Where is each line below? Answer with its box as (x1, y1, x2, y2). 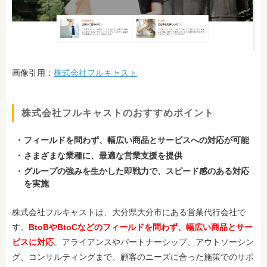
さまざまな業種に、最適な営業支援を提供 (24, 150, 182, 160)
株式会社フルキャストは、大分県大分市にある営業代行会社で (12, 207, 246, 217)
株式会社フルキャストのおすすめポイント (21, 107, 214, 118)
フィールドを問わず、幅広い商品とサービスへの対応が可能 (24, 135, 249, 145)
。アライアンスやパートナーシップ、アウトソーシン (54, 237, 254, 247)
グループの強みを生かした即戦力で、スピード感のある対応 (24, 166, 249, 176)
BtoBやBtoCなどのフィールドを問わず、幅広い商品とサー (29, 222, 253, 232)
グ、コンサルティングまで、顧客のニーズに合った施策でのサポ (12, 252, 254, 262)
